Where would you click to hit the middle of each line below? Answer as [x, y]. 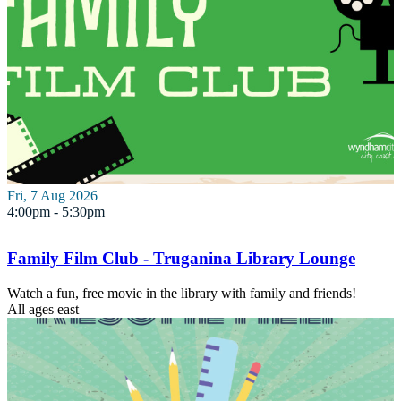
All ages [30, 309]
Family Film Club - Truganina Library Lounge [181, 258]
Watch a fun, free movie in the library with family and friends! [182, 293]
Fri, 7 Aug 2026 [52, 195]
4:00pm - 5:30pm [56, 211]
